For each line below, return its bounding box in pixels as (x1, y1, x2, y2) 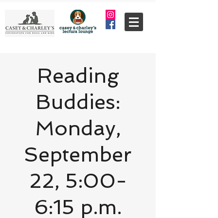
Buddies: (36, 90, 120, 114)
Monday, (35, 116, 121, 140)
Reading (36, 64, 119, 88)
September (24, 143, 132, 166)
